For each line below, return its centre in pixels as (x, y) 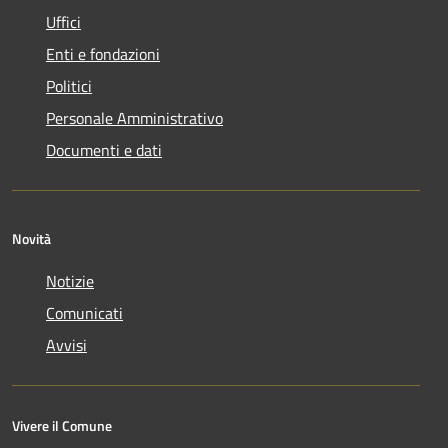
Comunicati (84, 312)
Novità (31, 238)
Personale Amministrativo (134, 117)
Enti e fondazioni (103, 53)
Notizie (70, 280)
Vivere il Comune (62, 425)
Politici (69, 85)
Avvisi (66, 344)
